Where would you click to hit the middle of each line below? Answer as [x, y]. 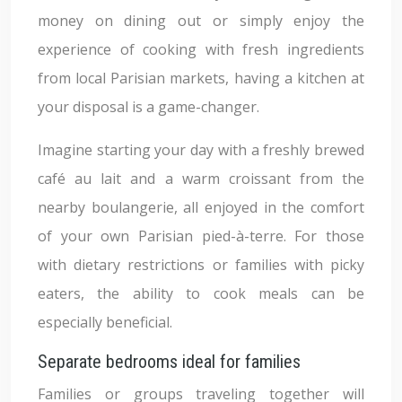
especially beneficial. [105, 322]
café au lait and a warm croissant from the [201, 179]
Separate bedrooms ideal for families [169, 362]
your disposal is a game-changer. [149, 107]
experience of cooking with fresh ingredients [201, 49]
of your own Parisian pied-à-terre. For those [201, 236]
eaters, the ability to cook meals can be [201, 293]
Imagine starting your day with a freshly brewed [201, 150]
